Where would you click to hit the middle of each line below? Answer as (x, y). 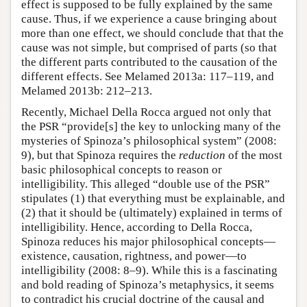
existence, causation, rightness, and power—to (134, 256)
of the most (254, 156)
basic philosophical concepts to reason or (122, 170)
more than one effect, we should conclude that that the (152, 34)
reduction (202, 156)
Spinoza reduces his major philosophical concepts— (148, 242)
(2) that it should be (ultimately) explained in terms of (152, 213)
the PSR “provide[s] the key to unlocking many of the (151, 127)
